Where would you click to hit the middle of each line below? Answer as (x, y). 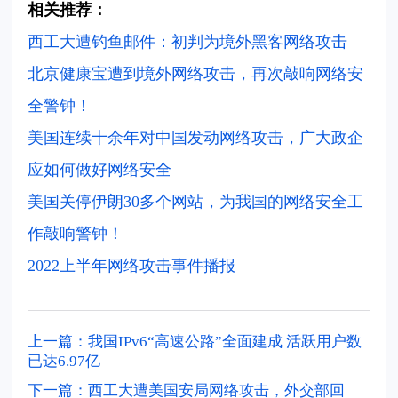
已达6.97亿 (64, 361)
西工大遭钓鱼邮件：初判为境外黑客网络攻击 (188, 42)
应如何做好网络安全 (100, 170)
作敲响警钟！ (76, 234)
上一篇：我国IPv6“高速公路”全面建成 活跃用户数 (195, 341)
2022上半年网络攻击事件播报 (132, 266)
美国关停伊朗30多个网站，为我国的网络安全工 (196, 202)
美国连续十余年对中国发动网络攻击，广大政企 (196, 138)
